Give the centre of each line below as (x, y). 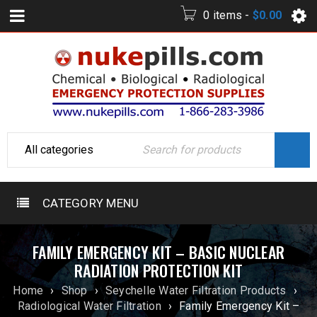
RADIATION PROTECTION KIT (158, 270)
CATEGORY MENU (91, 203)
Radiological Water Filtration (89, 306)
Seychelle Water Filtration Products (196, 290)
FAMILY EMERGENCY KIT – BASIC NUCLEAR (158, 252)
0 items (223, 15)
